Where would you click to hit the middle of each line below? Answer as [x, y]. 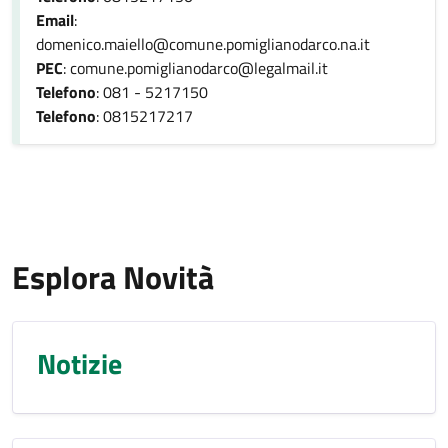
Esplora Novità [113, 277]
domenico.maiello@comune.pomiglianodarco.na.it [203, 44]
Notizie [79, 363]
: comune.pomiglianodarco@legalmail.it [195, 68]
